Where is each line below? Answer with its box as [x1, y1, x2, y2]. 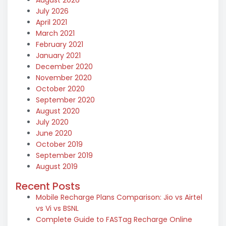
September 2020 [36, 94, 95, 105]
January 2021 [36, 50, 81, 61]
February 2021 [36, 39, 83, 49]
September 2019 [36, 150, 93, 160]
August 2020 [36, 105, 80, 116]
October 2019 [36, 139, 83, 149]
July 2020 [36, 117, 69, 127]
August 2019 [36, 161, 78, 172]
